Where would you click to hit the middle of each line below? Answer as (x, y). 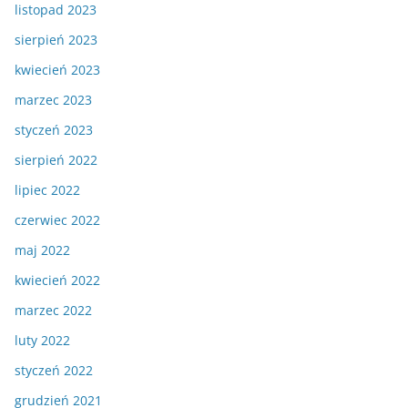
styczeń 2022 (54, 370)
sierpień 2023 (56, 39)
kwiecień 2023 (57, 69)
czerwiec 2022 (57, 219)
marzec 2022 (53, 310)
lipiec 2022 (47, 189)
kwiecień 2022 (57, 280)
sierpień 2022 (56, 159)
